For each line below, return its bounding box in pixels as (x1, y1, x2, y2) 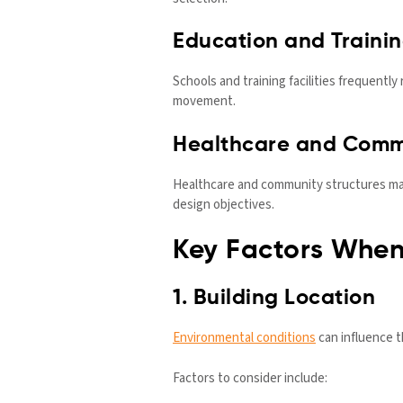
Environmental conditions (173, 328, 316, 348)
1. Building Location (173, 287, 375, 309)
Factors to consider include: (173, 368, 327, 388)
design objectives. (173, 194, 274, 214)
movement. (173, 92, 236, 112)
